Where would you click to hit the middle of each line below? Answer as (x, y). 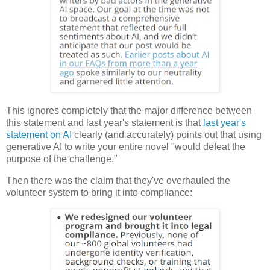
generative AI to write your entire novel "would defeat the (126, 147)
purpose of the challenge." (62, 159)
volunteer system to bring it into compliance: (99, 193)
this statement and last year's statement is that (105, 123)
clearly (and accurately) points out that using (167, 135)
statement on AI (39, 135)
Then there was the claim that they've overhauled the (118, 181)
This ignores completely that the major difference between (129, 111)
